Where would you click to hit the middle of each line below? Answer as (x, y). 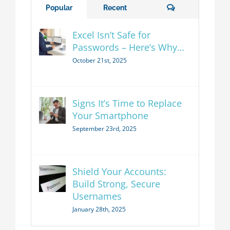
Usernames (97, 196)
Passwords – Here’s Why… (128, 47)
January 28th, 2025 (99, 209)
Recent (115, 8)
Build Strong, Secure (116, 184)
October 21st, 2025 (100, 61)
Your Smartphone (110, 116)
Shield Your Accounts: (119, 172)
